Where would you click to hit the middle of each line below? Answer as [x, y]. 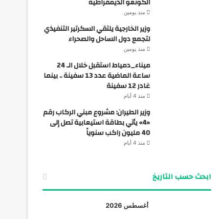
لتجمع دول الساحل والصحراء [109, 39]
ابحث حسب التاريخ [182, 176]
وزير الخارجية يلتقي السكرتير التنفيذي [97, 29]
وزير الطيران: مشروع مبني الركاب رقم [96, 112]
